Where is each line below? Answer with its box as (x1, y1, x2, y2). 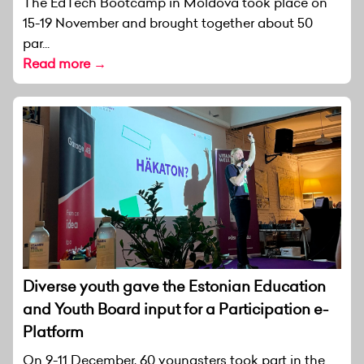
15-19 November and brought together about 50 (23, 13, 313, 32)
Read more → (23, 54, 106, 72)
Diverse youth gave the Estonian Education (23, 275, 326, 297)
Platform (23, 321, 84, 342)
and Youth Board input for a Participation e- (23, 298, 328, 319)
